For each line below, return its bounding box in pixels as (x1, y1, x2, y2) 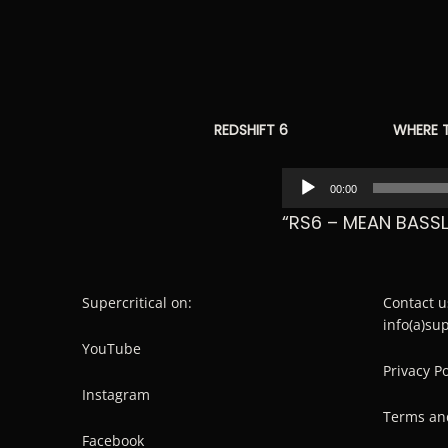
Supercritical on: (82, 292, 192, 312)
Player (281, 198, 335, 224)
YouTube (82, 338, 141, 358)
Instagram (82, 384, 150, 404)
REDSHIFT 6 (214, 119, 288, 140)
